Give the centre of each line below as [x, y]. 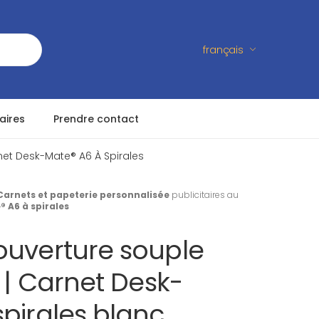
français [223, 49]
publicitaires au [204, 195]
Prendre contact [96, 119]
